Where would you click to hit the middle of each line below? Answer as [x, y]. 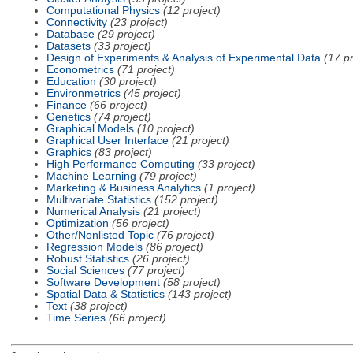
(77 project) [156, 270]
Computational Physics [103, 10]
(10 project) [165, 128]
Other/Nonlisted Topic [100, 235]
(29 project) [126, 34]
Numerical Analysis [93, 211]
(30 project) [128, 81]
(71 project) [146, 69]
